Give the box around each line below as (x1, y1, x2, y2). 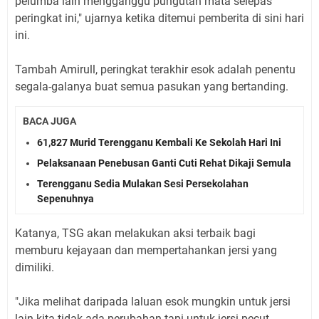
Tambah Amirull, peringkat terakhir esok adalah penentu (15, 62, 296, 76)
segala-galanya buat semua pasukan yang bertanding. (15, 79, 288, 93)
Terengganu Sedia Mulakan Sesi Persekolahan (37, 178, 249, 190)
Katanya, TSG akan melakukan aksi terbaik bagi (15, 226, 256, 241)
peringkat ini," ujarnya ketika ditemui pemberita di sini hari (15, 11, 304, 25)
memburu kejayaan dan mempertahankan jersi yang (15, 244, 277, 258)
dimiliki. (15, 261, 54, 275)
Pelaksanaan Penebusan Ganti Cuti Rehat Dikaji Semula (37, 157, 291, 169)
